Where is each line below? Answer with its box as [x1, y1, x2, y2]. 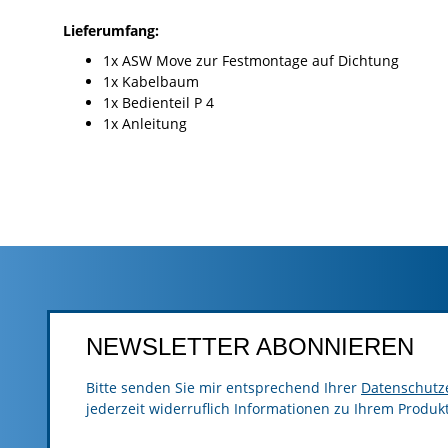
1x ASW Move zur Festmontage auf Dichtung [103, 51, 399, 71]
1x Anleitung [103, 114, 187, 134]
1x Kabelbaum [103, 72, 199, 92]
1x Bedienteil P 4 [103, 93, 214, 113]
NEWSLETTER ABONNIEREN [86, 333, 414, 361]
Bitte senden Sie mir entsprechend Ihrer [86, 378, 361, 398]
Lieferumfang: [63, 21, 159, 41]
